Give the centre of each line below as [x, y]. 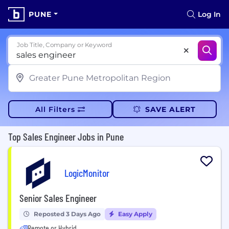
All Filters [55, 109]
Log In [209, 14]
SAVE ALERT [170, 109]
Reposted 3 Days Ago [67, 214]
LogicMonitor [87, 173]
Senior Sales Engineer [58, 198]
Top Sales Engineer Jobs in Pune [66, 136]
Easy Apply [134, 214]
